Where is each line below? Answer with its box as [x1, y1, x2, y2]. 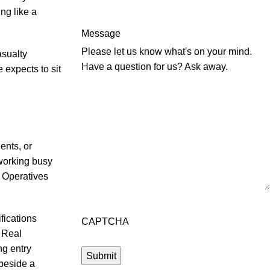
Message [81, 28, 121, 39]
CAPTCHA [81, 216, 129, 227]
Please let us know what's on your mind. [81, 46, 252, 57]
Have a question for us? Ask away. [81, 61, 228, 72]
